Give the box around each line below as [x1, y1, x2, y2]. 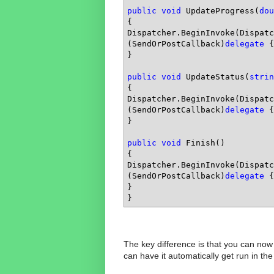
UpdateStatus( [181, 72, 250, 81]
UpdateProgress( [181, 6, 259, 15]
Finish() [181, 138, 225, 147]
